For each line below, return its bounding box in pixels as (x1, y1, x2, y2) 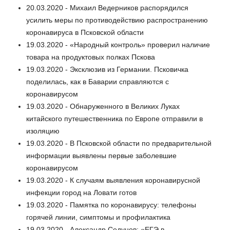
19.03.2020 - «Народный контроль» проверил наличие (26, 41, 210, 49)
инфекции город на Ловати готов (26, 188, 137, 197)
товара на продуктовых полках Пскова (26, 53, 155, 62)
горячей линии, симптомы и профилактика (26, 213, 170, 222)
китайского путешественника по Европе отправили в (26, 114, 203, 123)
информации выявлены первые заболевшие (26, 151, 177, 160)
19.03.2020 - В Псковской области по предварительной (26, 139, 212, 148)
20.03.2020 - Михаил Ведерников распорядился (26, 4, 188, 12)
